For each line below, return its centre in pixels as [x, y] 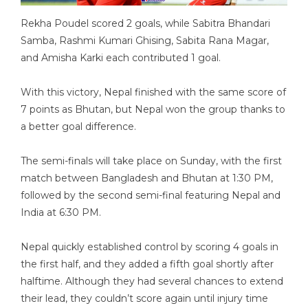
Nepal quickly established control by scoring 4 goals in [150, 247]
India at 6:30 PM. [61, 213]
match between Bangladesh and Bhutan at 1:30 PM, [147, 178]
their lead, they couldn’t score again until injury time [144, 299]
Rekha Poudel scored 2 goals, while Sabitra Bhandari [145, 24]
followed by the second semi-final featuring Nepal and [151, 196]
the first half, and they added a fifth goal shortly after [147, 264]
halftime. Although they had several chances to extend [152, 282]
